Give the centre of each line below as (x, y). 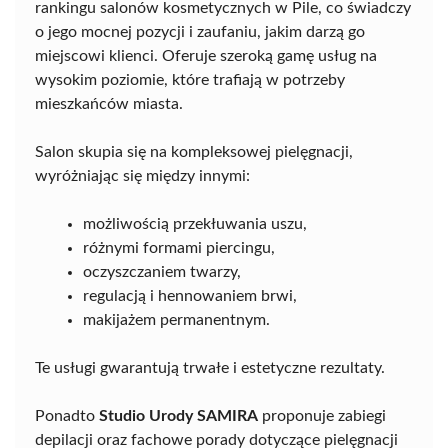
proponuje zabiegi (322, 416)
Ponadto (67, 416)
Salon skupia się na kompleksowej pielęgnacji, (194, 152)
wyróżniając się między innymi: (142, 176)
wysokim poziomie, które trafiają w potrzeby (190, 80)
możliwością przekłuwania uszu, (195, 224)
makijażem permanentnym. (176, 320)
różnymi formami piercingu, (179, 248)
